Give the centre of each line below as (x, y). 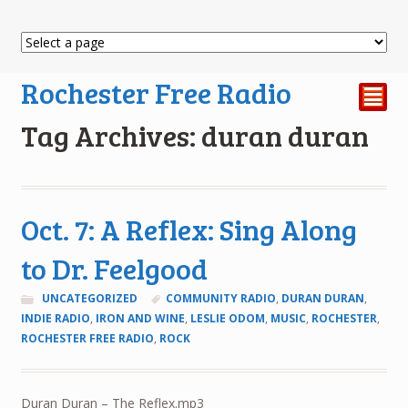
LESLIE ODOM (227, 319)
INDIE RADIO (55, 319)
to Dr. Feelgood (114, 269)
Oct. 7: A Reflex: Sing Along (189, 229)
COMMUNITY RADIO (221, 299)
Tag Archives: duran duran (194, 136)
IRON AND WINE (140, 319)
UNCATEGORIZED (89, 299)
